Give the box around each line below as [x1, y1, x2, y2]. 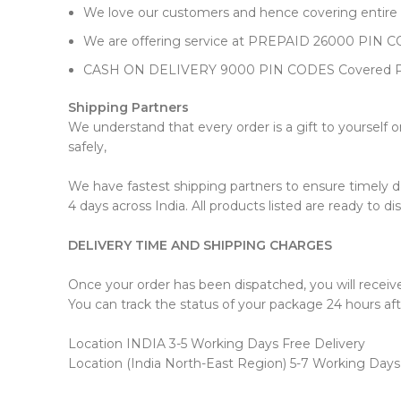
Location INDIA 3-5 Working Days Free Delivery [68, 336, 365, 352]
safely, [68, 139, 107, 155]
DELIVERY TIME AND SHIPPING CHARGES [68, 237, 336, 253]
